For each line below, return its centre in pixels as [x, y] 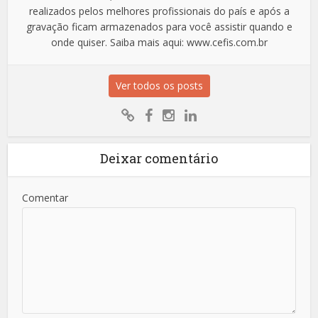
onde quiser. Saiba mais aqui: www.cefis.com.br [159, 42]
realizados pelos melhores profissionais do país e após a [159, 11]
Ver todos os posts [159, 85]
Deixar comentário [159, 158]
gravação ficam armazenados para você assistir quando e [159, 26]
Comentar [45, 197]
